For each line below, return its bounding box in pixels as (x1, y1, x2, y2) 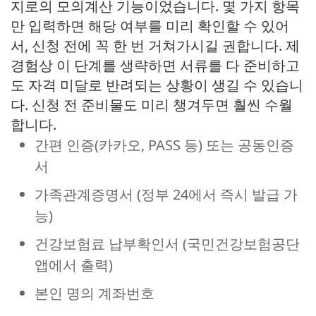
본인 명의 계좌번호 (35, 284, 154, 303)
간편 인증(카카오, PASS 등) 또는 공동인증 (35, 135, 294, 154)
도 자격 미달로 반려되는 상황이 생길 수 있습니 (11, 75, 303, 95)
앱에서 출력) (35, 255, 113, 274)
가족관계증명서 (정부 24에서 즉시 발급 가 (35, 185, 298, 204)
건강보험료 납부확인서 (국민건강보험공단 (35, 234, 300, 253)
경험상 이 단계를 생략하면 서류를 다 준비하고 (11, 56, 300, 75)
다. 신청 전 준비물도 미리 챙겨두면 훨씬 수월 (11, 95, 293, 114)
